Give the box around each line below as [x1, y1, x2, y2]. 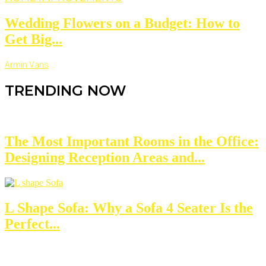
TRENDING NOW [5, 82, 126, 100]
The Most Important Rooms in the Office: [5, 133, 259, 149]
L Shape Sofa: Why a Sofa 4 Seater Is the [5, 199, 253, 216]
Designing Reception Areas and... [5, 149, 205, 165]
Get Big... [5, 31, 62, 47]
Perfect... [5, 216, 60, 232]
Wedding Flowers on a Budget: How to [5, 15, 240, 31]
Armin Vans [5, 60, 49, 70]
